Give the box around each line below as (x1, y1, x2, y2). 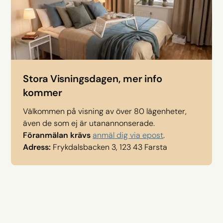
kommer (23, 86, 62, 99)
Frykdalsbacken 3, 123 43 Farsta (53, 141, 168, 152)
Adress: (23, 141, 53, 152)
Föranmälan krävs (23, 129, 91, 140)
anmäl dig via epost (93, 129, 164, 140)
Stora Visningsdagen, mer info (23, 72, 162, 85)
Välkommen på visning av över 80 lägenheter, (23, 106, 187, 116)
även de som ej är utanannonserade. (23, 117, 155, 128)
